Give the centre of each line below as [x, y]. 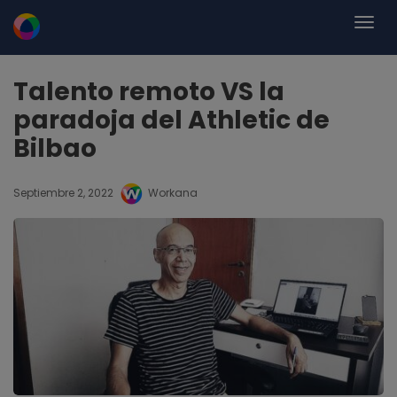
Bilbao [55, 148]
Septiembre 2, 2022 [63, 193]
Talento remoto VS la [149, 92]
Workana [173, 193]
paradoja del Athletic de [171, 120]
